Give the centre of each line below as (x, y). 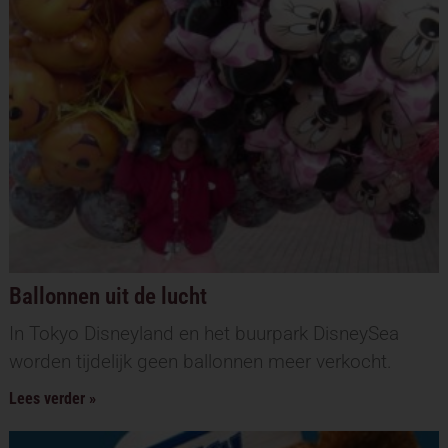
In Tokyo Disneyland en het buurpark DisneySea (203, 333)
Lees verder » (52, 398)
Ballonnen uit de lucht (107, 296)
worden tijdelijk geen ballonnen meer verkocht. (200, 361)
